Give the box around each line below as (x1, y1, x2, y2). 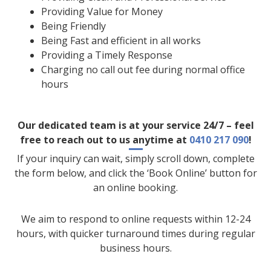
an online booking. (93, 180, 178, 194)
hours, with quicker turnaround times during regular (16, 226, 255, 240)
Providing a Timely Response (41, 48, 172, 62)
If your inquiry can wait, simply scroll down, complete (16, 151, 255, 165)
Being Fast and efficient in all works (41, 33, 201, 47)
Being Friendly (41, 19, 106, 33)
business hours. (99, 241, 172, 255)
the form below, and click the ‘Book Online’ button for (14, 166, 257, 180)
